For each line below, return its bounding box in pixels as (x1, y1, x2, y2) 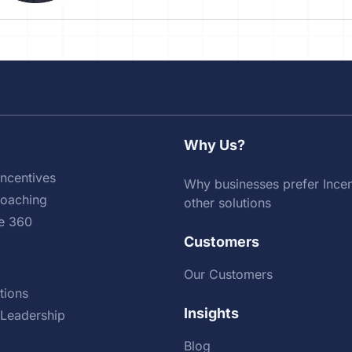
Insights (183, 305, 239, 322)
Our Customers (183, 266, 273, 283)
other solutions (183, 195, 271, 211)
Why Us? (183, 137, 245, 154)
